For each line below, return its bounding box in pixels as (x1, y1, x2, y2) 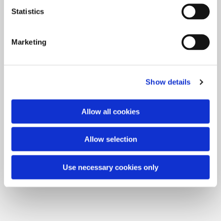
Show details (146, 77, 191, 86)
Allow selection (84, 135, 137, 144)
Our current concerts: (69, 18, 152, 28)
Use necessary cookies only (63, 163, 158, 171)
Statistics (11, 7, 44, 15)
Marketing (11, 37, 46, 46)
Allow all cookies (81, 107, 140, 115)
